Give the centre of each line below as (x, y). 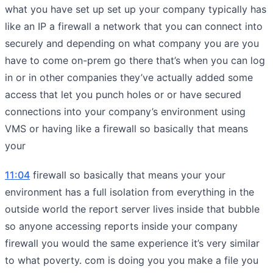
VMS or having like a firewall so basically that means (126, 128)
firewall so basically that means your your (128, 175)
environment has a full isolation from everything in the (129, 192)
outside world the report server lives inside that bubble (132, 209)
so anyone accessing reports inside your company (121, 226)
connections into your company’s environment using (125, 111)
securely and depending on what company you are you (132, 43)
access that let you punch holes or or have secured (123, 94)
